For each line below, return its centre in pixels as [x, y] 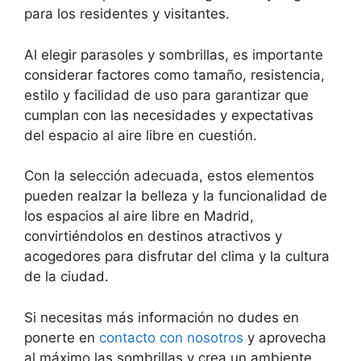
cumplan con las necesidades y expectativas [169, 115]
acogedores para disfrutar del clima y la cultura [177, 256]
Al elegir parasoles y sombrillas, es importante [174, 54]
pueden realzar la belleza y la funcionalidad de [176, 196]
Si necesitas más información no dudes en [162, 317]
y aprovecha [285, 337]
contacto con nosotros [169, 337]
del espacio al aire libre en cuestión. [141, 135]
